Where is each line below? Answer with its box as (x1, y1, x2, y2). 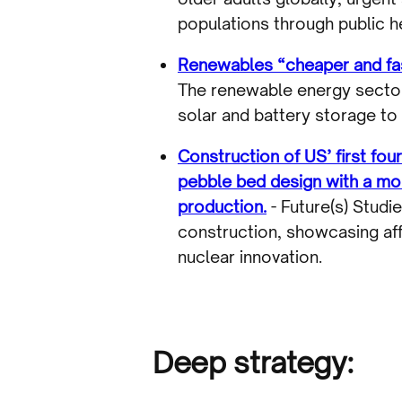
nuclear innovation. (178, 246, 322, 267)
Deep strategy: (153, 344, 354, 380)
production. (178, 196, 267, 216)
